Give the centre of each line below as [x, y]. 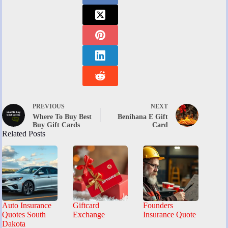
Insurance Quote [170, 215]
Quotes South [24, 215]
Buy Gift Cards [56, 125]
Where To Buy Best [62, 117]
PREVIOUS [49, 106]
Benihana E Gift [143, 117]
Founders [158, 206]
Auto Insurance [27, 206]
